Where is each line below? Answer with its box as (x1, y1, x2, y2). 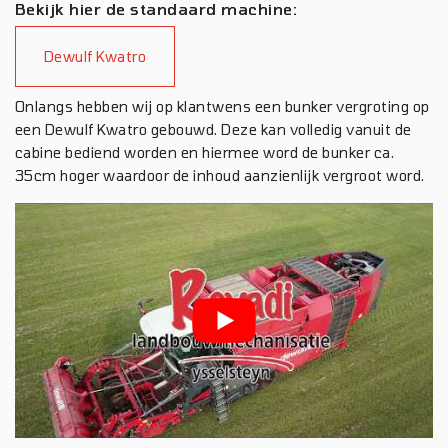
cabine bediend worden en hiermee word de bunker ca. (15, 143, 395, 161)
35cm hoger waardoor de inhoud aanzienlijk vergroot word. (15, 166, 425, 184)
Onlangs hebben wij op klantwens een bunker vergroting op (15, 97, 430, 115)
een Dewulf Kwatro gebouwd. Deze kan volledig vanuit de (15, 120, 412, 138)
